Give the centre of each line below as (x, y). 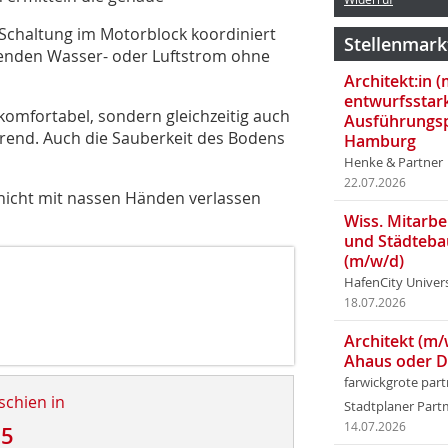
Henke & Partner (393, 162)
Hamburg (380, 141)
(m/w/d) (374, 261)
